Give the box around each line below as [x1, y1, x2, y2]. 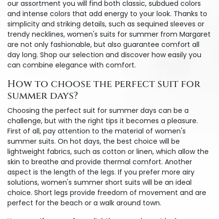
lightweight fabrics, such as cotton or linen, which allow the [7, 147, 209, 156]
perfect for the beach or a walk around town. [7, 198, 161, 208]
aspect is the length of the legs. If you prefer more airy [7, 167, 195, 177]
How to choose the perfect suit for [7, 77, 200, 90]
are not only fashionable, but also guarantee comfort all [7, 40, 199, 49]
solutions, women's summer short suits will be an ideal [7, 177, 192, 187]
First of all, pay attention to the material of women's [7, 126, 186, 136]
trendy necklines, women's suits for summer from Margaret [7, 29, 211, 39]
